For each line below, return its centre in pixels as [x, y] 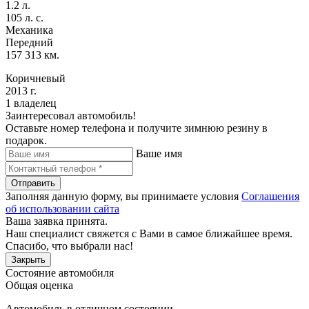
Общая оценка [39, 285]
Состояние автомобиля [60, 272]
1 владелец [31, 103]
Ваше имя [159, 153]
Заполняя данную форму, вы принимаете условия [123, 196]
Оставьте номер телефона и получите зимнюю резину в [137, 128]
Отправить [33, 183]
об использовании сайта [62, 208]
